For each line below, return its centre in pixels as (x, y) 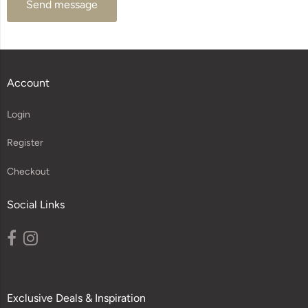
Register (25, 143)
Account (28, 82)
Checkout (28, 172)
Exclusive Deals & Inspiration (76, 298)
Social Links (36, 205)
